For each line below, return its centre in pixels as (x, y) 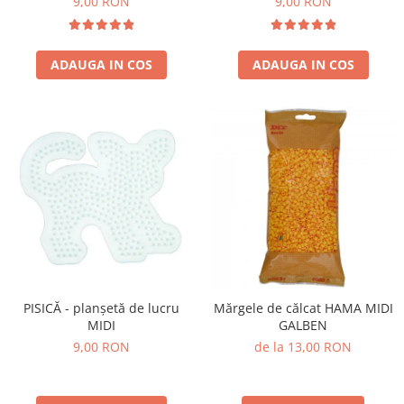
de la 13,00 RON (303, 346)
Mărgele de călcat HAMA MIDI (303, 308)
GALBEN (303, 325)
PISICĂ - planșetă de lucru (101, 308)
